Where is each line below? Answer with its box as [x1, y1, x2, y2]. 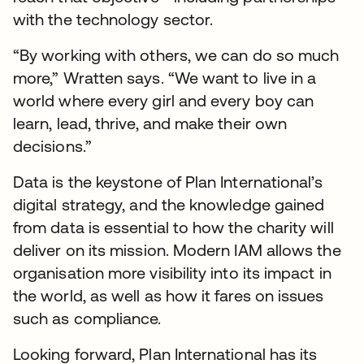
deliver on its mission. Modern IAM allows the [13, 240, 341, 259]
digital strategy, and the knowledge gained [13, 194, 325, 214]
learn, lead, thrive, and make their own [13, 113, 288, 132]
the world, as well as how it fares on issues [13, 285, 324, 305]
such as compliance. [13, 308, 162, 327]
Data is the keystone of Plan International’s [13, 171, 323, 191]
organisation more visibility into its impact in [13, 262, 331, 282]
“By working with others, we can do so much [13, 45, 340, 64]
